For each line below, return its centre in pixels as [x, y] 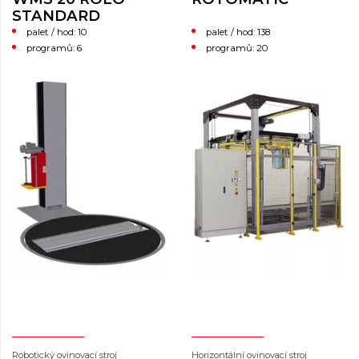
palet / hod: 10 [57, 32]
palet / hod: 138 [238, 32]
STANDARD [56, 16]
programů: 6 [54, 48]
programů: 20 [237, 48]
